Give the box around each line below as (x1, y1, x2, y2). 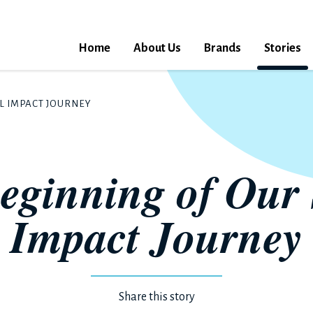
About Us (133, 42, 181, 54)
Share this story (118, 291, 195, 303)
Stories (264, 42, 301, 54)
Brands (204, 42, 241, 54)
